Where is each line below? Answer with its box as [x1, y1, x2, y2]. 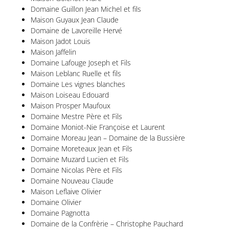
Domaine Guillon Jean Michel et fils [31, 4, 141, 14]
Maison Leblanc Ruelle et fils [31, 68, 121, 78]
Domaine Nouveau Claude [31, 175, 113, 186]
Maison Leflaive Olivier [31, 186, 101, 196]
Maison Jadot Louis [31, 36, 90, 46]
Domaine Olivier [31, 197, 81, 207]
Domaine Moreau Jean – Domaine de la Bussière [31, 132, 185, 143]
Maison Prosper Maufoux [31, 100, 110, 110]
